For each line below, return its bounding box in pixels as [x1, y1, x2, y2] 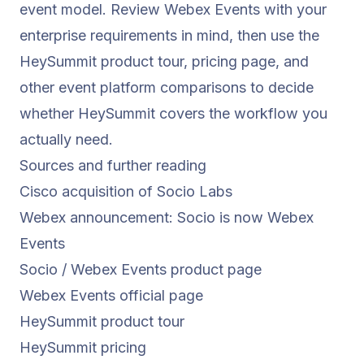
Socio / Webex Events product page [19, 261, 262, 279]
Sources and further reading [19, 157, 206, 175]
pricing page [192, 53, 275, 71]
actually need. [19, 131, 113, 149]
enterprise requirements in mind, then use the [19, 27, 319, 45]
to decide [246, 79, 314, 97]
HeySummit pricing [19, 339, 146, 357]
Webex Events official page [19, 287, 203, 305]
